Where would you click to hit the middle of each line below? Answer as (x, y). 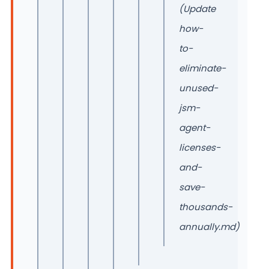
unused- (198, 88)
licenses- (200, 147)
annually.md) (209, 227)
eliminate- (202, 68)
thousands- (206, 207)
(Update (197, 9)
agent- (195, 128)
